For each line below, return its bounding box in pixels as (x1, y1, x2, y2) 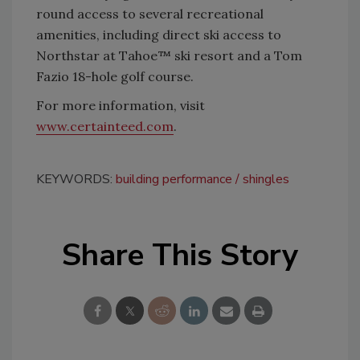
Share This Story (62, 235, 298, 276)
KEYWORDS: (36, 170, 116, 189)
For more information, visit (36, 97, 205, 114)
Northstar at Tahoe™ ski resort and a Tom (36, 47, 302, 64)
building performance (116, 170, 232, 189)
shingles (243, 170, 289, 189)
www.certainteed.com (36, 118, 174, 135)
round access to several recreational (36, 6, 264, 22)
